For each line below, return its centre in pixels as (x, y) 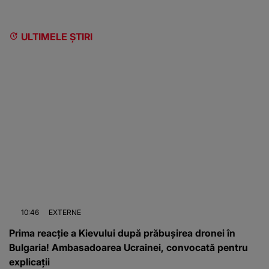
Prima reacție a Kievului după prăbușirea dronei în (122, 233)
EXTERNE (65, 213)
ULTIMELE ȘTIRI (57, 37)
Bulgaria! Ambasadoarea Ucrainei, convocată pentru (128, 248)
